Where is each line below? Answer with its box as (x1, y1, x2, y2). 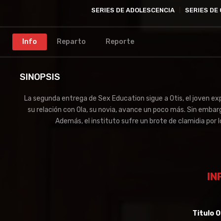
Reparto (57, 37, 86, 46)
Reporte (106, 37, 134, 46)
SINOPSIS (20, 72, 60, 82)
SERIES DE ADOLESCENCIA (91, 6, 175, 14)
